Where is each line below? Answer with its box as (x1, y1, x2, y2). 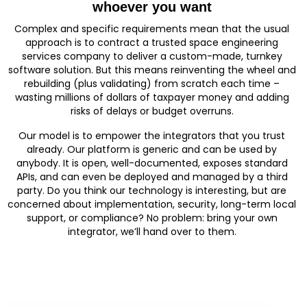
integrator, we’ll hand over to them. (67, 224, 236, 238)
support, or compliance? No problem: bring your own (26, 210, 278, 225)
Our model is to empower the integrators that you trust (19, 128, 286, 143)
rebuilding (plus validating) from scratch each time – (24, 76, 280, 90)
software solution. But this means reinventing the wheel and (8, 62, 296, 77)
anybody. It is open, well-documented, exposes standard (16, 156, 288, 170)
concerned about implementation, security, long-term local (8, 197, 297, 211)
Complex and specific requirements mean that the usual (14, 21, 290, 36)
